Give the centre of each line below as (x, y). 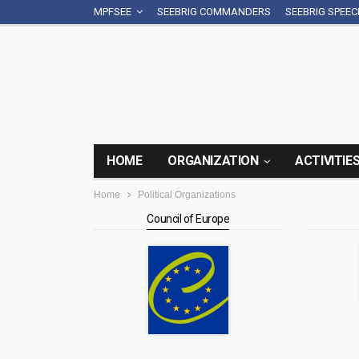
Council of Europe (188, 219)
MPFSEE (113, 12)
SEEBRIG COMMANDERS (214, 12)
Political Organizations (187, 195)
